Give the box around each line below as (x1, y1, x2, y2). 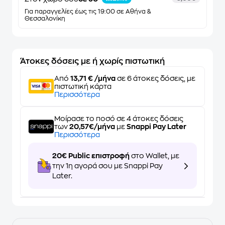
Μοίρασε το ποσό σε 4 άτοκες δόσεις (54, 115, 183, 122)
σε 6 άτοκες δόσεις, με (116, 75, 195, 82)
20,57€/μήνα (69, 123, 115, 130)
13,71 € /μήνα (70, 75, 116, 82)
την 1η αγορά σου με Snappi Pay (52, 162, 163, 169)
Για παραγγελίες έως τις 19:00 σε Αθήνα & (25, 9, 151, 15)
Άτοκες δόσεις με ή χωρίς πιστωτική (20, 57, 165, 65)
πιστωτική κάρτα (54, 83, 111, 90)
